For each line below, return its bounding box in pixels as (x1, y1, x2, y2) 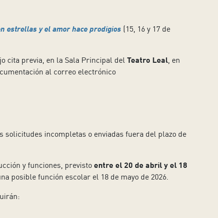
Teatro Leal (127, 55, 168, 65)
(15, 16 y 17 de (121, 24, 170, 34)
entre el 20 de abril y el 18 (93, 160, 187, 170)
